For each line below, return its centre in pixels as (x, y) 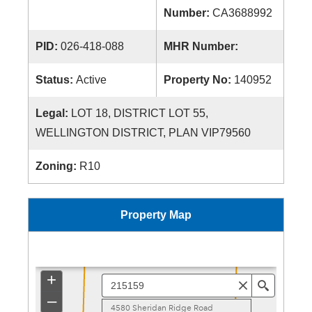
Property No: (199, 80)
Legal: (53, 113)
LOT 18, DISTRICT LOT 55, (140, 113)
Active (91, 80)
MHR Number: (202, 46)
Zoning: (57, 166)
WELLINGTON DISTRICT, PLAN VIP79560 (143, 133)
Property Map (156, 215)
